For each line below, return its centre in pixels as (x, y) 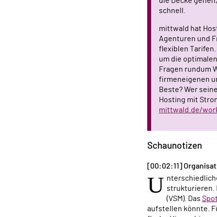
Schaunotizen (175, 146)
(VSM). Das (184, 198)
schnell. (172, 11)
